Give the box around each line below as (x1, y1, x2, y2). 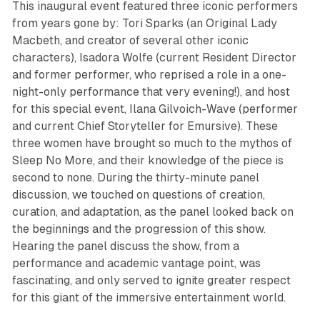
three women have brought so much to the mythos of (11, 136, 292, 150)
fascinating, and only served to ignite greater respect (11, 273, 291, 287)
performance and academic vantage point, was (11, 256, 261, 270)
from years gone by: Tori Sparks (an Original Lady (11, 16, 277, 30)
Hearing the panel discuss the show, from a (11, 239, 239, 253)
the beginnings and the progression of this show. (11, 221, 266, 236)
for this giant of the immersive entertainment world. (11, 290, 286, 304)
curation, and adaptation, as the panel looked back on (11, 204, 294, 219)
